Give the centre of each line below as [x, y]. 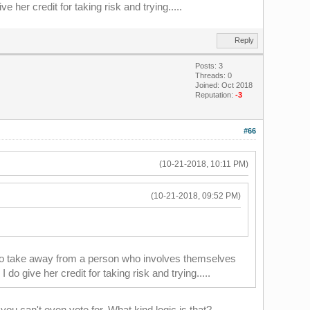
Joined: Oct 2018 [224, 85]
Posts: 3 [209, 66]
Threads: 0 [213, 75]
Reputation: [215, 95]
